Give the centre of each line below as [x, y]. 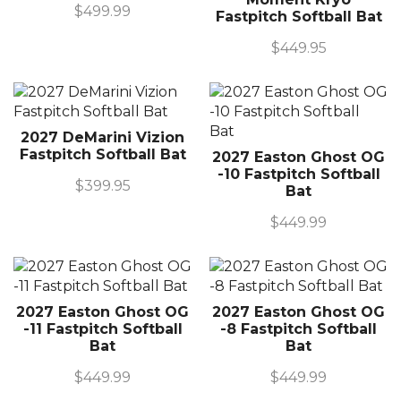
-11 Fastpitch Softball [102, 328]
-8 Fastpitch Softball [299, 328]
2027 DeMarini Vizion [102, 137]
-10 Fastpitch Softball [299, 174]
